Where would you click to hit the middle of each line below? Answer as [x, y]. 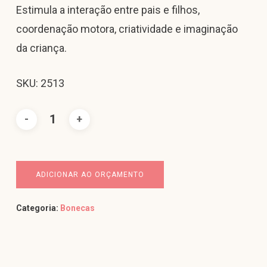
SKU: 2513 [40, 83]
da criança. [41, 48]
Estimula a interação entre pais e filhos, [108, 10]
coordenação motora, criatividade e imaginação [127, 29]
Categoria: [38, 208]
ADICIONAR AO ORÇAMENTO [90, 174]
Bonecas [77, 208]
